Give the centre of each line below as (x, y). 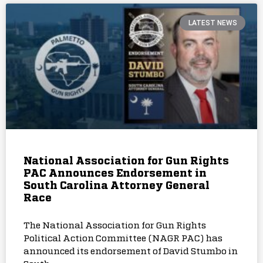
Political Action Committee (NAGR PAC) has (123, 238)
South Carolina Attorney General (117, 186)
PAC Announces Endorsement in (115, 173)
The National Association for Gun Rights (115, 225)
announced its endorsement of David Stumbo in (131, 251)
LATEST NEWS (213, 23)
